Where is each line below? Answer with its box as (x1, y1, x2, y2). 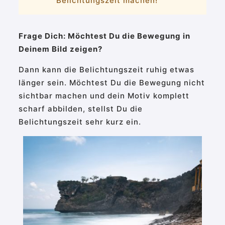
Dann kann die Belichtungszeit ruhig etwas (18, 65, 194, 75)
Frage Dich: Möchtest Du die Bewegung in (18, 31, 190, 41)
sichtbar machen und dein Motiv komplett (18, 91, 189, 101)
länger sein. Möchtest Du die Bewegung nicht (18, 78, 205, 88)
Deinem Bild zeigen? (18, 44, 102, 54)
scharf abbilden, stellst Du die (18, 104, 143, 114)
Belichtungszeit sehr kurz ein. (18, 117, 141, 127)
